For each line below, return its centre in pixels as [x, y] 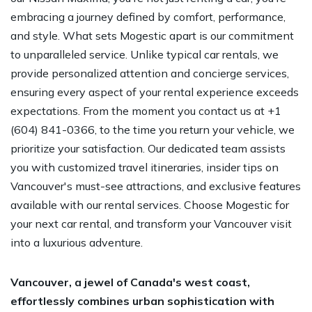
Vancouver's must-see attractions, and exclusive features [156, 186]
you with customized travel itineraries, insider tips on [145, 167]
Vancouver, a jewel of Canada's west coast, [130, 282]
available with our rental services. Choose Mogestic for [150, 204]
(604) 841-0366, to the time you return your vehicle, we [153, 129]
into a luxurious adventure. [77, 242]
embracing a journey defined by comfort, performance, [148, 16]
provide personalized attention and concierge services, [150, 73]
